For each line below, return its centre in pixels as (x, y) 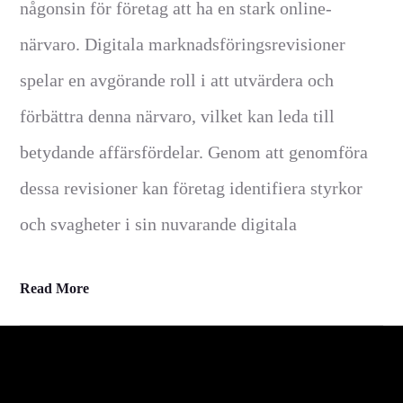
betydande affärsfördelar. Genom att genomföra (194, 152)
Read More (55, 289)
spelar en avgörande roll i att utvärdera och (177, 81)
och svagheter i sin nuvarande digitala (159, 224)
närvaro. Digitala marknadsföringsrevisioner (183, 45)
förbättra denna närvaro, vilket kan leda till (178, 116)
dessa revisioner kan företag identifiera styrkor (192, 188)
